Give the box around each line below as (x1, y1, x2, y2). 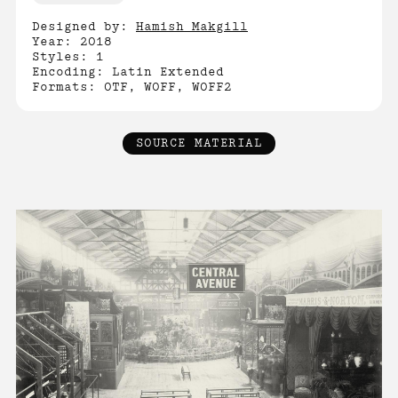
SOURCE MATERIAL (135, 136, 263, 151)
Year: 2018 (32, 35, 112, 50)
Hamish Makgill (136, 20, 248, 35)
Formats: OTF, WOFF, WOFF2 (32, 80, 232, 95)
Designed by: (32, 20, 136, 35)
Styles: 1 (32, 50, 104, 65)
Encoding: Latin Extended (32, 65, 224, 80)
